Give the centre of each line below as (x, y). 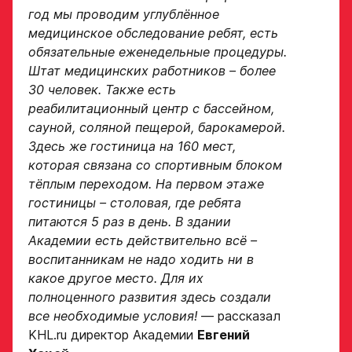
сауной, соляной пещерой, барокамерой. (157, 127)
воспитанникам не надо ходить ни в (141, 259)
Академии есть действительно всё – (143, 240)
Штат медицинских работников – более (152, 71)
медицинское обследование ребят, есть (153, 33)
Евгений (224, 335)
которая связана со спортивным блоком (155, 165)
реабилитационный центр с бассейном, (151, 108)
